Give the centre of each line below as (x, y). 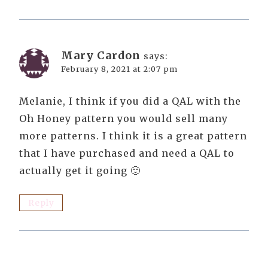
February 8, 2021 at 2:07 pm (119, 69)
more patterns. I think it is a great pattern (133, 135)
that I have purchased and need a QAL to (127, 153)
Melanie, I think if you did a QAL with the (130, 101)
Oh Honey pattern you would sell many (124, 118)
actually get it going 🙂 (80, 170)
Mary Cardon (101, 56)
